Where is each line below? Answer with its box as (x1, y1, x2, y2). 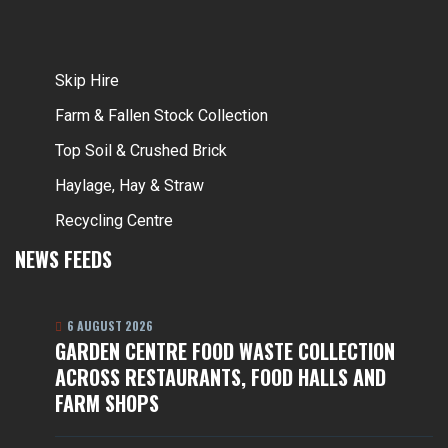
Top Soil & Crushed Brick (55, 141, 227, 160)
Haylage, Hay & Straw (55, 176, 204, 195)
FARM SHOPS (55, 388, 159, 418)
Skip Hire (55, 71, 119, 90)
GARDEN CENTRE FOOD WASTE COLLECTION (55, 336, 395, 366)
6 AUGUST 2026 (64, 317, 153, 334)
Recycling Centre (55, 211, 173, 230)
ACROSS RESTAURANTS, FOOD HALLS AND (55, 362, 386, 392)
